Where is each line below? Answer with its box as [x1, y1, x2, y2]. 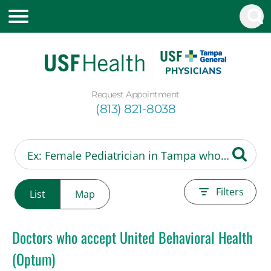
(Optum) [12, 247, 55, 270]
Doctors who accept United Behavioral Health [12, 226, 253, 248]
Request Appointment [91, 88, 180, 100]
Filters [216, 184, 244, 198]
